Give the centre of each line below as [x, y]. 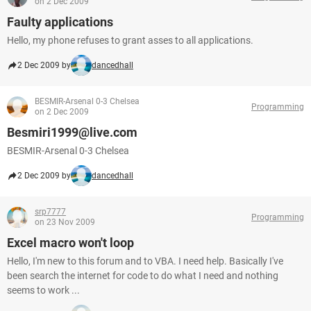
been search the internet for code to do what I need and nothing [143, 276]
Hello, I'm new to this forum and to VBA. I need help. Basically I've [145, 261]
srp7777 [50, 212]
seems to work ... [43, 290]
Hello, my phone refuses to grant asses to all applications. [130, 40]
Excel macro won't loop [70, 243]
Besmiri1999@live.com [72, 132]
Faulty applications [60, 22]
